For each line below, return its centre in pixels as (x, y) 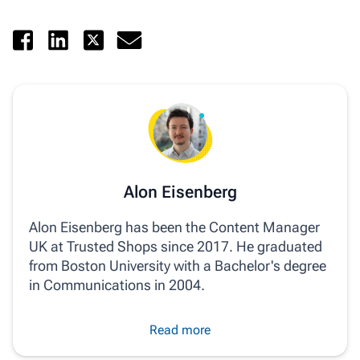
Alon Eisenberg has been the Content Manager (174, 227)
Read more (180, 329)
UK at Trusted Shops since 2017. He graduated (176, 246)
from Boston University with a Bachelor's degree (178, 265)
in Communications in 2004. (117, 284)
